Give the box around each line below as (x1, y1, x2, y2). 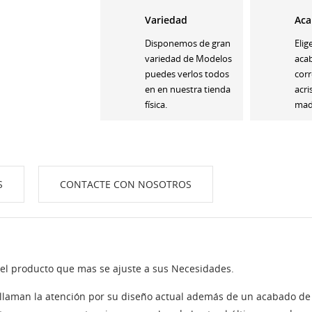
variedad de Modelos (145, 52, 232, 65)
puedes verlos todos (145, 67, 229, 80)
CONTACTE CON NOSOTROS (60, 177, 192, 191)
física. (145, 97, 167, 111)
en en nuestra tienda (145, 82, 231, 95)
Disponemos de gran (145, 36, 231, 49)
